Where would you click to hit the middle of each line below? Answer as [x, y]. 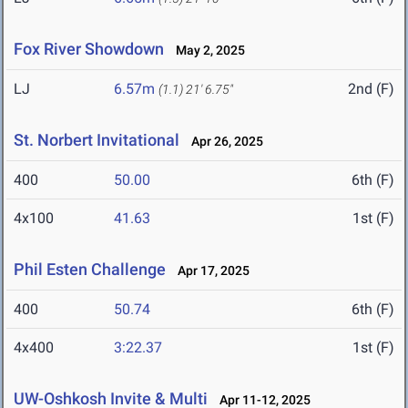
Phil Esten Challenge [90, 270]
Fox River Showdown [89, 49]
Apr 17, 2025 [209, 271]
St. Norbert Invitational [97, 140]
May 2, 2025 [206, 51]
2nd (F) [371, 89]
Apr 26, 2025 [223, 142]
